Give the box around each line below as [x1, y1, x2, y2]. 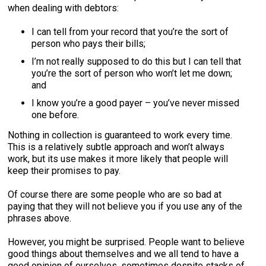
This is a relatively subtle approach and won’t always [8, 141, 225, 153]
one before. [31, 109, 80, 121]
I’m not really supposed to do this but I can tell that [31, 56, 242, 67]
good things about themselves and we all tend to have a [8, 248, 239, 259]
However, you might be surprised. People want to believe [8, 236, 245, 248]
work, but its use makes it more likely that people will [8, 153, 229, 164]
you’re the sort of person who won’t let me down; [31, 68, 233, 79]
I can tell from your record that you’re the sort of [31, 26, 229, 37]
